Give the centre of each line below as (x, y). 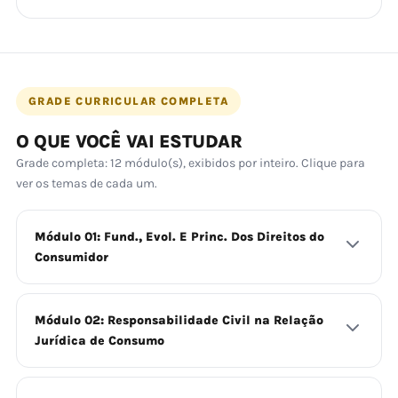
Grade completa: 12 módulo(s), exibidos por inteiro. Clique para (191, 163)
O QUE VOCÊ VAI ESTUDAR (129, 141)
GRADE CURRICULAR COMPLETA (128, 101)
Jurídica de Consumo (99, 341)
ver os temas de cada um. (87, 183)
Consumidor (72, 257)
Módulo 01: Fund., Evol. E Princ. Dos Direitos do (179, 237)
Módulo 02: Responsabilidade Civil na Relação (179, 320)
